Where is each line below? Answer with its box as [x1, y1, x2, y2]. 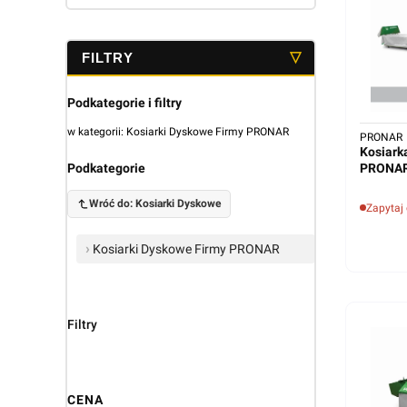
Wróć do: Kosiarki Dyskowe [88, 196, 221, 210]
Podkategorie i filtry [66, 94, 182, 110]
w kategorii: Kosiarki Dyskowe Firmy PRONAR [66, 124, 289, 138]
